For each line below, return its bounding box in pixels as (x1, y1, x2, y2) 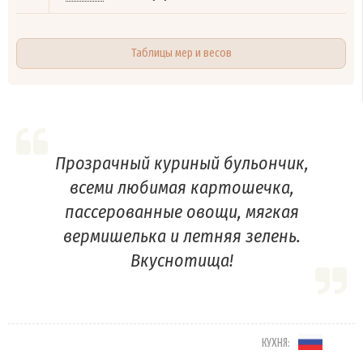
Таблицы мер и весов (130, 46, 232, 61)
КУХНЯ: (262, 337, 291, 350)
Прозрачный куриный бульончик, (54, 152, 309, 175)
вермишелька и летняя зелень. (62, 225, 301, 248)
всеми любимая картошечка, (69, 177, 294, 199)
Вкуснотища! (130, 250, 233, 272)
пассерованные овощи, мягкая (64, 201, 299, 224)
